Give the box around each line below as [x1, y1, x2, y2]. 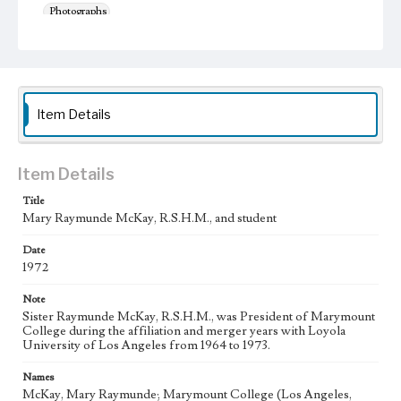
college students [262, 57, 333, 71]
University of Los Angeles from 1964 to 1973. [22, 337, 270, 354]
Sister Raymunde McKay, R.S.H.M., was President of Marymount [22, 309, 375, 325]
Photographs [49, 4, 107, 18]
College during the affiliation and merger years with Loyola [22, 323, 346, 339]
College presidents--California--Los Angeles [49, 57, 247, 71]
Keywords [40, 38, 85, 52]
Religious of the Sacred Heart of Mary [49, 81, 214, 94]
